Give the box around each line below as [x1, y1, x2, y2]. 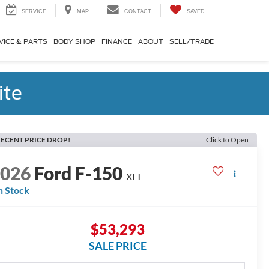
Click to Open [206, 135, 249, 144]
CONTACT [124, 8, 151, 15]
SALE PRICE [88, 239, 147, 253]
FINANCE [101, 37, 132, 46]
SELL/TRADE [169, 37, 214, 46]
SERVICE [22, 8, 46, 15]
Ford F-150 [34, 162, 123, 184]
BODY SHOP [53, 37, 95, 46]
